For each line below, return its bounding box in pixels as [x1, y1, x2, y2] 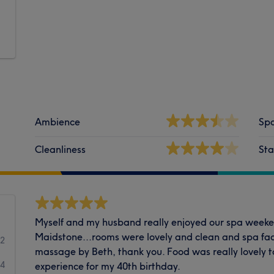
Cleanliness [35, 143, 86, 155]
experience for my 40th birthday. [35, 259, 181, 272]
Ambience [35, 115, 81, 128]
